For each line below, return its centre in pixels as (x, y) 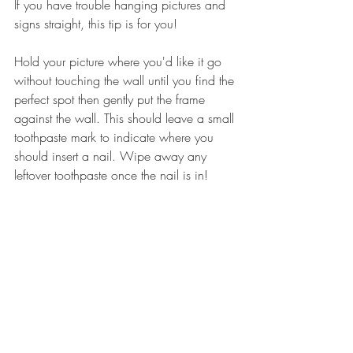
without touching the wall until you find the (126, 80)
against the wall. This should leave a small (126, 118)
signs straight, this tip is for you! (96, 23)
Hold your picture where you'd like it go (120, 61)
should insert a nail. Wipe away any (112, 156)
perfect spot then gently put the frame (111, 99)
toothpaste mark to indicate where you (116, 137)
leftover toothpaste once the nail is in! (111, 175)
